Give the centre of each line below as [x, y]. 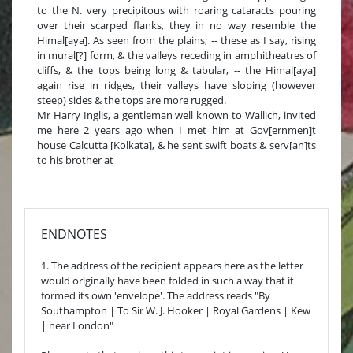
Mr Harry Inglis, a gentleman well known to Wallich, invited [176, 115]
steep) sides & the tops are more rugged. [132, 100]
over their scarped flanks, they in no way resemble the [176, 25]
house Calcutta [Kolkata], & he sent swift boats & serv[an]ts [176, 145]
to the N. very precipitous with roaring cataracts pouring [176, 10]
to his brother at [75, 160]
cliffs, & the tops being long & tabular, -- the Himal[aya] [176, 70]
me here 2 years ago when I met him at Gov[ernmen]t [176, 130]
